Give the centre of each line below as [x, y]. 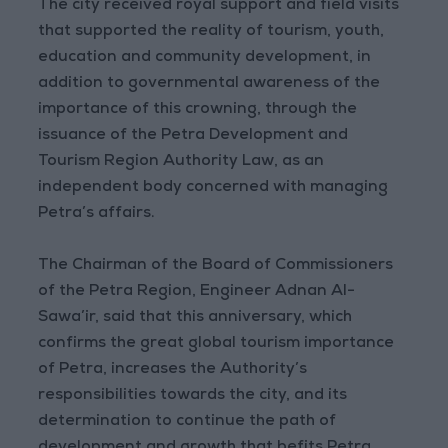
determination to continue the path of [187, 422]
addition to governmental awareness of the [209, 84]
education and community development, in [205, 58]
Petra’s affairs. [97, 214]
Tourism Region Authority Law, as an [181, 162]
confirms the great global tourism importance [216, 344]
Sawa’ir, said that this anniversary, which [195, 318]
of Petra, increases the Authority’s [173, 370]
